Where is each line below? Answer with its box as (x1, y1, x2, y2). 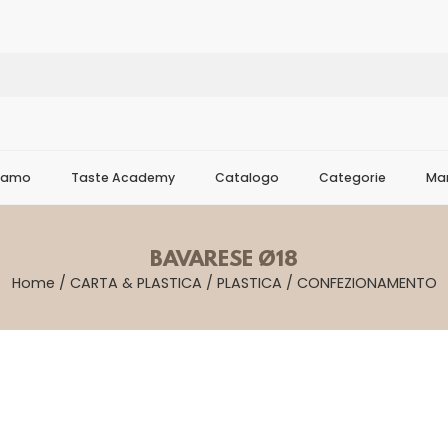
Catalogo (215, 169, 279, 186)
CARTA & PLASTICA (69, 273, 202, 293)
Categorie (319, 169, 386, 186)
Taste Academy (71, 169, 175, 186)
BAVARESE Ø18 (150, 248, 298, 273)
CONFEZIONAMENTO (296, 273, 437, 293)
